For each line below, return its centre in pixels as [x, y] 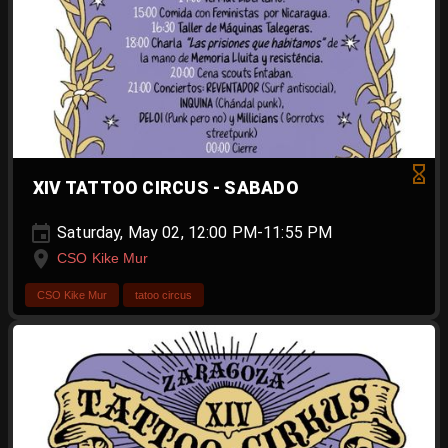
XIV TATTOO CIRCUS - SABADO [166, 187]
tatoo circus [163, 295]
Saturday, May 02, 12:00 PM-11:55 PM [193, 232]
